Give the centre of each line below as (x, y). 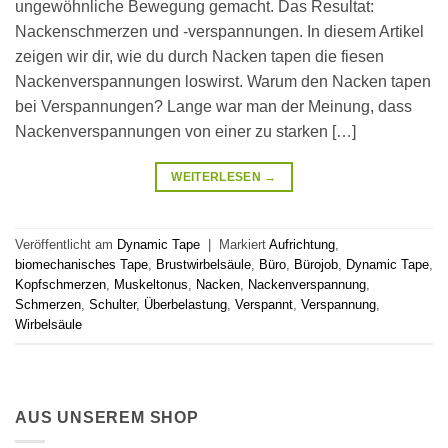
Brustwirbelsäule (203, 264)
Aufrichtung (302, 244)
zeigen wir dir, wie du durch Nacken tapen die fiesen (199, 56)
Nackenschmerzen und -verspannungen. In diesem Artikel (219, 31)
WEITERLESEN (218, 176)
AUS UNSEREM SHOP (107, 417)
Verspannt (264, 304)
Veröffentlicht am (66, 244)
